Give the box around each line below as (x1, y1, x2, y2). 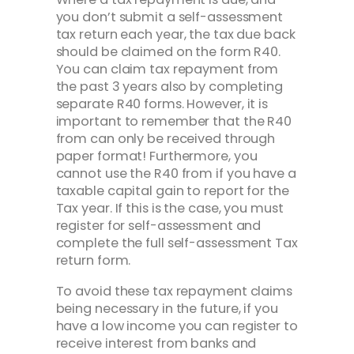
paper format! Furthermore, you (55, 147, 258, 166)
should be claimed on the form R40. (55, 43, 281, 62)
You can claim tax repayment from (55, 60, 279, 79)
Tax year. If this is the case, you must (55, 199, 284, 218)
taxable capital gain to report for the (55, 182, 289, 201)
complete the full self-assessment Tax (55, 234, 298, 253)
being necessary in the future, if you (55, 299, 278, 318)
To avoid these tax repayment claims (55, 281, 292, 300)
